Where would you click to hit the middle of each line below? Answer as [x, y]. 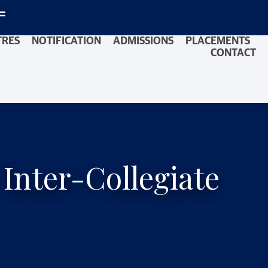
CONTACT [233, 53]
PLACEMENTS [218, 41]
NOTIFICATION [66, 41]
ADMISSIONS [143, 41]
